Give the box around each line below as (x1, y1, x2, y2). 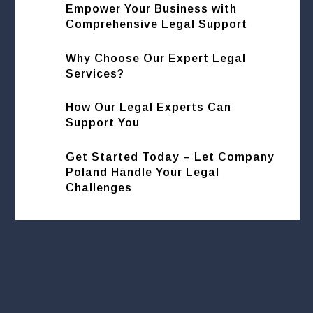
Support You (66, 117, 140, 129)
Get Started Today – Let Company (66, 150, 275, 163)
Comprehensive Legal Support (66, 18, 248, 31)
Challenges (66, 181, 133, 194)
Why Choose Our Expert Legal (66, 52, 247, 64)
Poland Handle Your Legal (66, 166, 220, 178)
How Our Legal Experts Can (66, 101, 232, 114)
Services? (66, 67, 125, 80)
